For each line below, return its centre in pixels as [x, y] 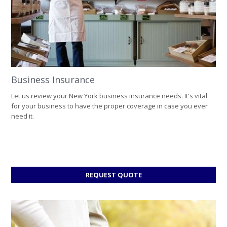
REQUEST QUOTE [113, 175]
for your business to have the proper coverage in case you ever [109, 106]
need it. [23, 116]
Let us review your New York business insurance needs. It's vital [109, 96]
